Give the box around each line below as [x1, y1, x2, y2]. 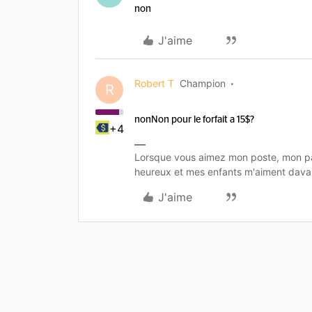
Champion [180, 77, 226, 89]
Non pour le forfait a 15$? [151, 115, 254, 125]
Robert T [134, 77, 174, 89]
